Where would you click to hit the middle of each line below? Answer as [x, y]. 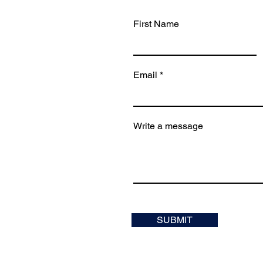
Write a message [168, 126]
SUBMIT [175, 220]
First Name [156, 24]
